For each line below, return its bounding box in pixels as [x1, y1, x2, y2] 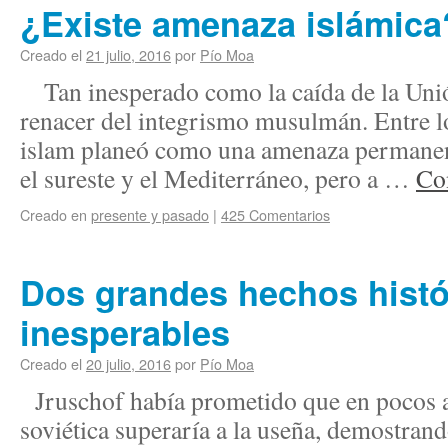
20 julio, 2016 [86, 353, 171, 374]
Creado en [20, 204, 87, 225]
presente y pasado [91, 204, 209, 225]
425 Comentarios [221, 204, 330, 225]
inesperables [20, 307, 230, 357]
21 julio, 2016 [86, 44, 171, 65]
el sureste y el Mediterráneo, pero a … [20, 161, 416, 195]
